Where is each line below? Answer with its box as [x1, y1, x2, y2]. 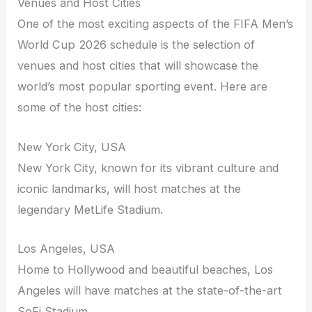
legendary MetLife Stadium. [17, 202, 164, 217]
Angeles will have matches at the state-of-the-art [17, 283, 283, 297]
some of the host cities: [17, 100, 142, 115]
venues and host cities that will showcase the [17, 58, 259, 73]
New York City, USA [17, 139, 127, 154]
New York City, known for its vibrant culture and [17, 160, 279, 175]
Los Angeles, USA [17, 241, 116, 256]
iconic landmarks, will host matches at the [17, 181, 242, 196]
